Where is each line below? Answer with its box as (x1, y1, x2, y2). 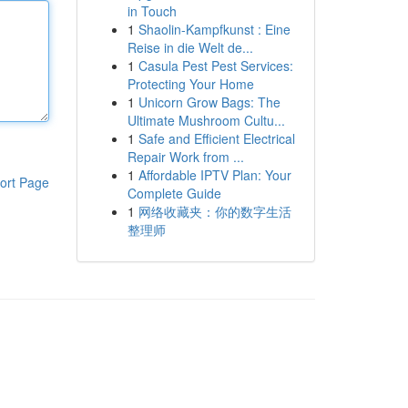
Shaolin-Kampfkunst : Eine (138, 20, 291, 38)
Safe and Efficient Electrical (138, 129, 295, 148)
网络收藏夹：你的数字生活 (138, 202, 291, 220)
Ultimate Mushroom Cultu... (127, 111, 285, 129)
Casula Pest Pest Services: (138, 56, 293, 75)
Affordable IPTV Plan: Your (138, 166, 291, 184)
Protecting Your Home (127, 75, 254, 93)
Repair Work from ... (127, 148, 244, 166)
